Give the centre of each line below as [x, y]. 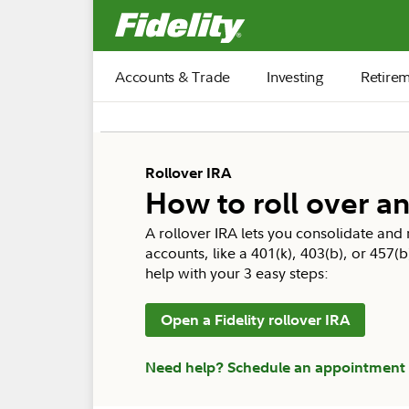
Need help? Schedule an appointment [275, 367]
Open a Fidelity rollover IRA [255, 319]
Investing [295, 76]
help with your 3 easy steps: [237, 273]
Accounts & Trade [173, 76]
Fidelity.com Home [306, 17]
